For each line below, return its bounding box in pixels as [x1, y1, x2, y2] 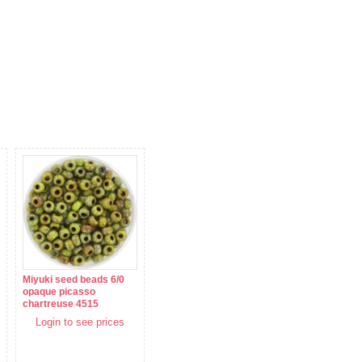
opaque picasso [23, 286, 95, 298]
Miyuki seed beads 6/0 [23, 274, 124, 286]
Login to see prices [36, 316, 124, 329]
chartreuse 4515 [23, 298, 99, 310]
